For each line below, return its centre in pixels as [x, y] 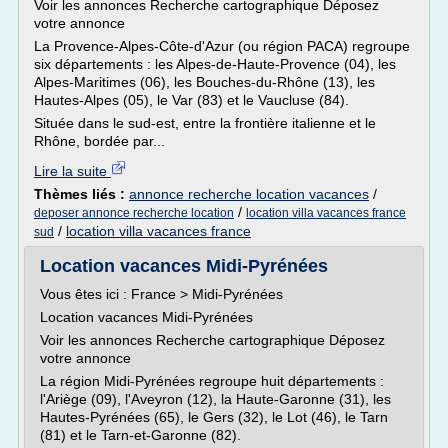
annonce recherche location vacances [249, 194]
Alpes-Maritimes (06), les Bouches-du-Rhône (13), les [204, 82]
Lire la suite [72, 171]
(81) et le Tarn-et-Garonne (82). [140, 435]
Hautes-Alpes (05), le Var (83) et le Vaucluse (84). [191, 100]
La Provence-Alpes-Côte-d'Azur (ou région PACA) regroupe [222, 46]
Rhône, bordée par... [99, 141]
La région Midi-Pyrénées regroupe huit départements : [212, 381]
